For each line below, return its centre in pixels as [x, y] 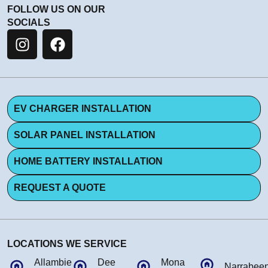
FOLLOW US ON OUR [56, 10]
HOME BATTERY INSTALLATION [88, 162]
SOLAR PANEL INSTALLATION [85, 135]
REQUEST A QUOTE [60, 188]
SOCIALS [29, 23]
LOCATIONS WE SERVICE [67, 244]
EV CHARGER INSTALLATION [83, 109]
